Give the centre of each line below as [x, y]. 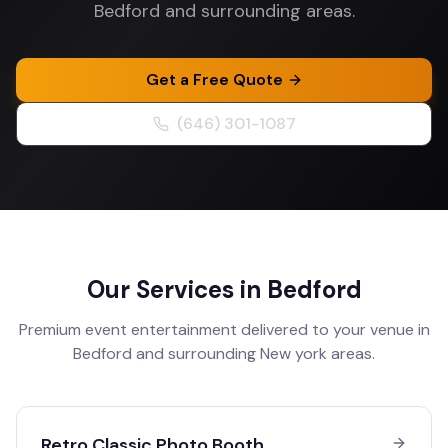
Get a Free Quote [214, 79]
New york [293, 353]
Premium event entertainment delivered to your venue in [224, 329]
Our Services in [176, 289]
